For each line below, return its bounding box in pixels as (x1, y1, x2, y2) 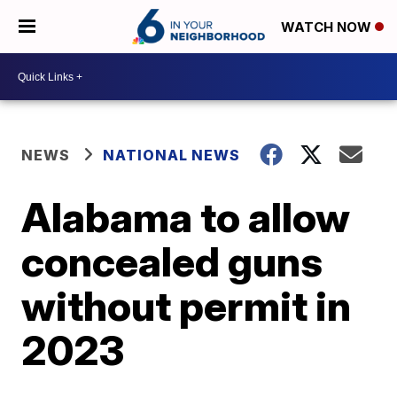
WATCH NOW (281, 19, 375, 36)
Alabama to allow (21, 192, 351, 242)
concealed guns (21, 237, 323, 286)
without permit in (21, 281, 352, 331)
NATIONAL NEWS (103, 146, 241, 164)
